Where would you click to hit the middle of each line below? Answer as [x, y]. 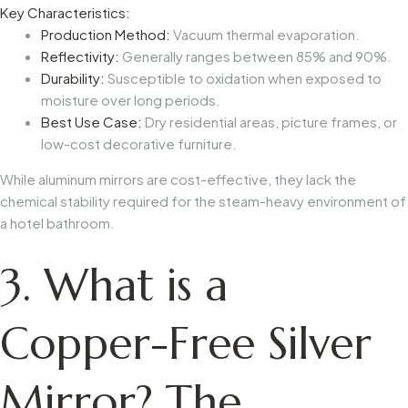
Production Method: [106, 34]
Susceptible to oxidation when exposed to [243, 77]
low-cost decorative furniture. [139, 143]
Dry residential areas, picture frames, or [270, 121]
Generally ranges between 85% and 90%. [255, 56]
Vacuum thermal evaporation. [265, 34]
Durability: [73, 77]
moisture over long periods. [131, 99]
